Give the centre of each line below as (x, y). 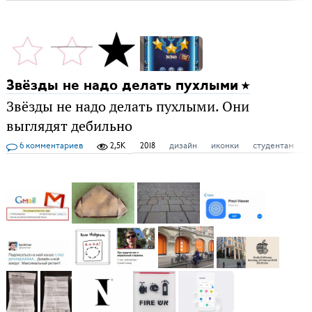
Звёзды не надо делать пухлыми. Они (127, 106)
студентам (273, 145)
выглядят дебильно (69, 126)
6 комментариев (50, 145)
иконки (225, 145)
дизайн (183, 145)
